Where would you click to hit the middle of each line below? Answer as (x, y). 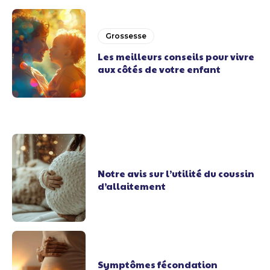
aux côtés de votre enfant (159, 69)
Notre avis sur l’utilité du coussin (176, 174)
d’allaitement (132, 186)
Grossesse (126, 36)
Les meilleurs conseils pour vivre (176, 57)
